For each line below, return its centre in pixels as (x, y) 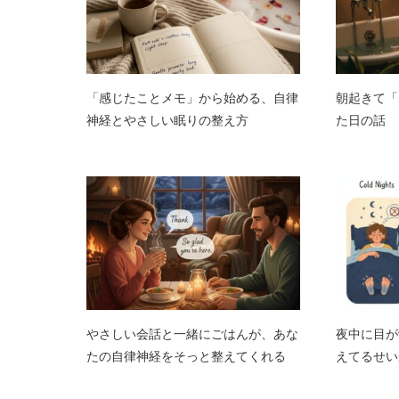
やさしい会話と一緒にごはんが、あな (192, 334)
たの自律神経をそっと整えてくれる (186, 357)
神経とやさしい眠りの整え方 (167, 121)
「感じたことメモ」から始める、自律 (192, 98)
